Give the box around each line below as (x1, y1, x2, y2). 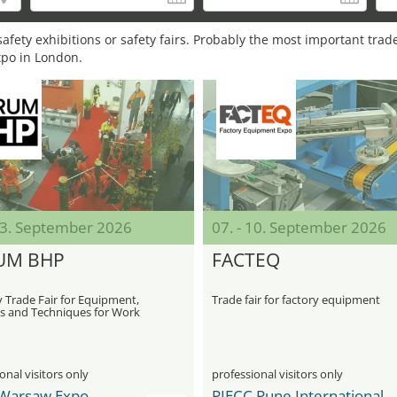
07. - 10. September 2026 (212, 217, 386, 237)
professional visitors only (212, 366, 343, 382)
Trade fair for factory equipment (212, 292, 380, 307)
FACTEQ (212, 247, 280, 272)
